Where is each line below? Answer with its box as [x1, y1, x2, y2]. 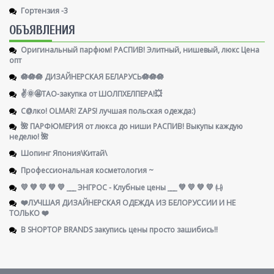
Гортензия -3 [21, 4, 68, 16]
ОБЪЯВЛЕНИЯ [9, 22, 75, 37]
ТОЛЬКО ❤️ [9, 206, 49, 218]
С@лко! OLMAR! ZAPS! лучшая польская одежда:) [21, 104, 195, 116]
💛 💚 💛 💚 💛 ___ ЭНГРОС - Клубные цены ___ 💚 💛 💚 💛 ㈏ [21, 180, 223, 193]
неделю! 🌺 [9, 130, 48, 142]
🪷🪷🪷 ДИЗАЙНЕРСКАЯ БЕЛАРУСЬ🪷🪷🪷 [21, 70, 164, 82]
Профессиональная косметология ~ [21, 163, 154, 176]
